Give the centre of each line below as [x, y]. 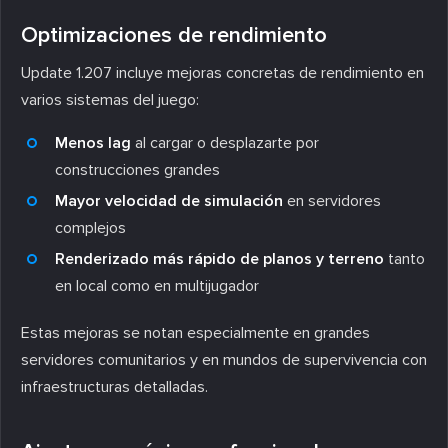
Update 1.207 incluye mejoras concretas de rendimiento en [222, 72]
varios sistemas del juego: [110, 99]
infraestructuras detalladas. [114, 386]
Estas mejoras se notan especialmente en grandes [195, 332]
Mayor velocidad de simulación [169, 200]
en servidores [332, 200]
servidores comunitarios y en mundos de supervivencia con [224, 359]
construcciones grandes [137, 169]
